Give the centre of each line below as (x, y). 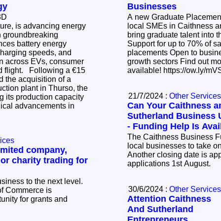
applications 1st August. (171, 164)
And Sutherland (160, 209)
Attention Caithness (169, 199)
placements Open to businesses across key (148, 53)
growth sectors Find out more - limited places (154, 62)
